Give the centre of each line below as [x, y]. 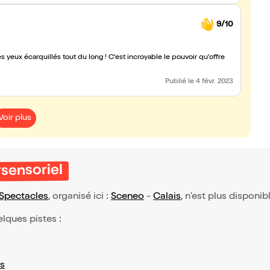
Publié [177, 82]
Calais [167, 197]
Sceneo [127, 197]
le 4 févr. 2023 [211, 82]
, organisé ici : [80, 197]
